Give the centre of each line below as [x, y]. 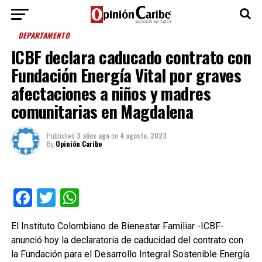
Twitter [84, 198]
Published [61, 135]
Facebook [71, 198]
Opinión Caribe [78, 144]
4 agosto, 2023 [143, 135]
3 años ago [93, 135]
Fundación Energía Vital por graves [126, 75]
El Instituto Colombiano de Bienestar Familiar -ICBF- [117, 226]
